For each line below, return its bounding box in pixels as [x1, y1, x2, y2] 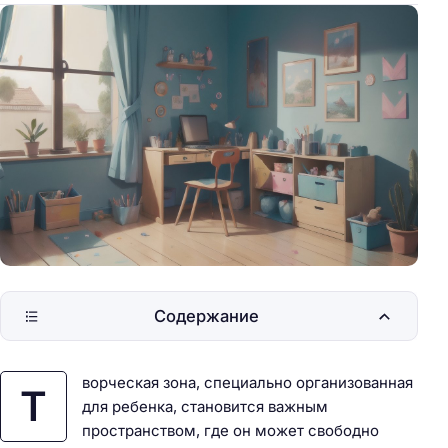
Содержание [153, 306, 259, 327]
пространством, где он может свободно [81, 421, 379, 441]
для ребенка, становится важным [81, 397, 328, 417]
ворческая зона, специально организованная [81, 373, 413, 393]
